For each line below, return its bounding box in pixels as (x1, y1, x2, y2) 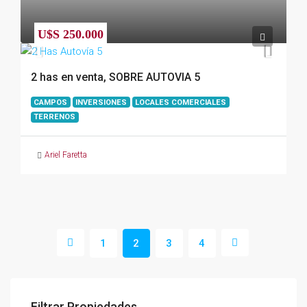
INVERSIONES (75, 97, 127, 107)
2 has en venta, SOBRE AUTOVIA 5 (31, 70, 200, 84)
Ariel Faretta (45, 150, 87, 160)
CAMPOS (34, 97, 68, 107)
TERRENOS (34, 112, 76, 122)
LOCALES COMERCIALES (135, 97, 227, 107)
